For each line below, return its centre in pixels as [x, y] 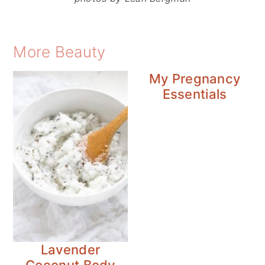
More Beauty [59, 51]
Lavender [70, 250]
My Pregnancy [195, 78]
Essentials [195, 94]
